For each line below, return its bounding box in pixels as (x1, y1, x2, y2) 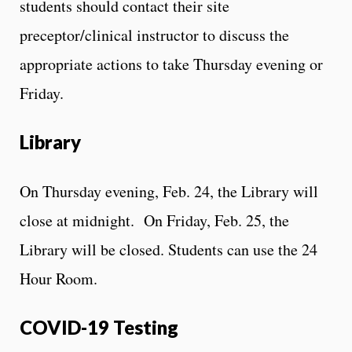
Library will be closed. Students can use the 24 (20, 238, 317, 260)
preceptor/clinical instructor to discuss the (20, 24, 289, 46)
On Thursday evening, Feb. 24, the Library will (20, 180, 318, 202)
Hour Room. (20, 267, 97, 289)
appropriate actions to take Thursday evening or (20, 53, 323, 75)
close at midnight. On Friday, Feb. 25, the (20, 209, 289, 231)
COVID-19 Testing (20, 315, 178, 339)
